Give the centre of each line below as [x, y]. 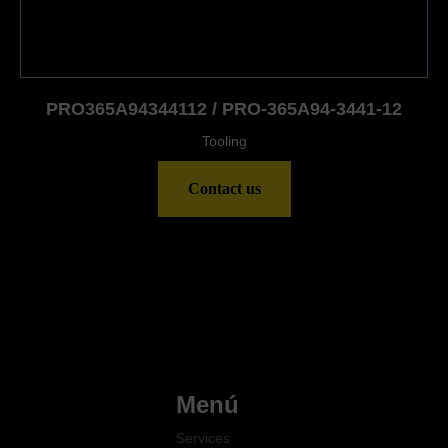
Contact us [224, 188]
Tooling [224, 141]
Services [202, 438]
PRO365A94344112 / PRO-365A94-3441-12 [224, 109]
